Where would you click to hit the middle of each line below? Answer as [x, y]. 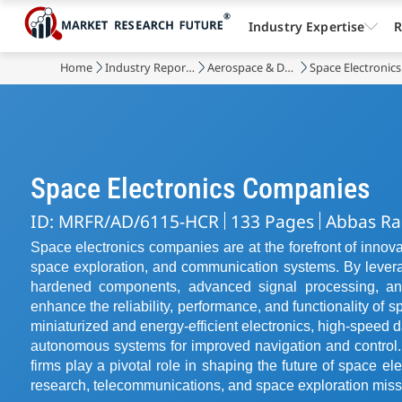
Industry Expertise [306, 26]
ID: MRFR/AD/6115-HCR [124, 221]
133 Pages [272, 221]
